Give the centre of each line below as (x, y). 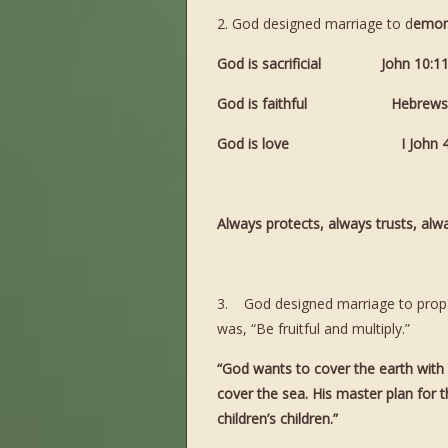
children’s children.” (277, 418)
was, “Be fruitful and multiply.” (313, 328)
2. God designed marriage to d (315, 23)
